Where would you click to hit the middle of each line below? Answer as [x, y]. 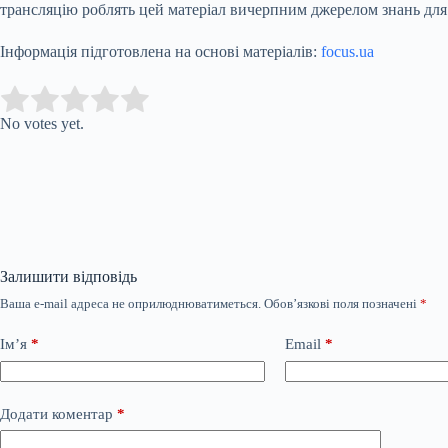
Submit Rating [206, 100]
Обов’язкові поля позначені [342, 304]
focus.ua [347, 52]
